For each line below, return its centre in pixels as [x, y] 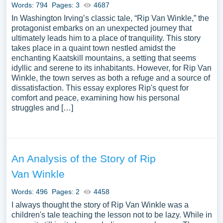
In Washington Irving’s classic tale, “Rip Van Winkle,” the [110, 18]
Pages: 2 [65, 192]
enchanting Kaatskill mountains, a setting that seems [104, 58]
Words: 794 [29, 5]
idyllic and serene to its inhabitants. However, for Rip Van [111, 68]
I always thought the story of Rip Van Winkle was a [100, 205]
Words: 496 [29, 192]
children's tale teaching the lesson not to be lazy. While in [111, 215]
